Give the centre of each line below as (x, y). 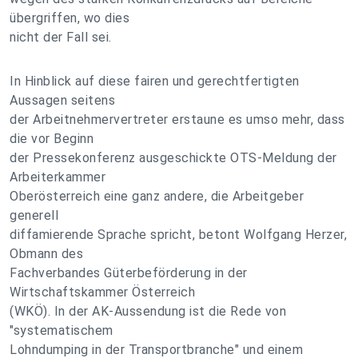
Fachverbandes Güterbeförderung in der (129, 273)
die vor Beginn (52, 139)
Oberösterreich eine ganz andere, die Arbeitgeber (157, 196)
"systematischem (62, 330)
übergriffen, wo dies (70, 18)
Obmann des (46, 254)
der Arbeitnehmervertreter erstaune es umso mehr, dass (177, 119)
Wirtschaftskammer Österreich (102, 292)
